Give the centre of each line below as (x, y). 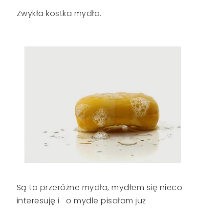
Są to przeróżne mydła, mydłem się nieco (99, 187)
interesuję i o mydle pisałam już (81, 200)
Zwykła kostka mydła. (59, 13)
